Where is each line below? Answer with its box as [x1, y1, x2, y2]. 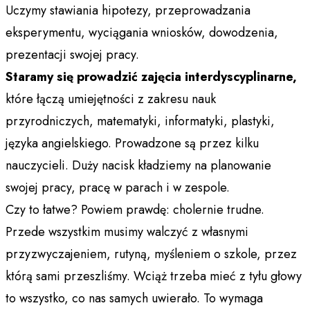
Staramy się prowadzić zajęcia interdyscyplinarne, [6, 67, 297, 86]
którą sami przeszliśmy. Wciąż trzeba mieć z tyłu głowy [6, 266, 302, 285]
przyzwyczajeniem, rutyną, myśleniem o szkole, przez [6, 244, 297, 263]
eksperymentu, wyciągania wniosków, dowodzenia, [6, 23, 278, 42]
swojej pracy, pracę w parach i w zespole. [6, 178, 230, 197]
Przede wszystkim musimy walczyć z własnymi [6, 222, 248, 241]
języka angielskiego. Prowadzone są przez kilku [6, 134, 259, 152]
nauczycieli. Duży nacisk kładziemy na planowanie [6, 156, 271, 174]
